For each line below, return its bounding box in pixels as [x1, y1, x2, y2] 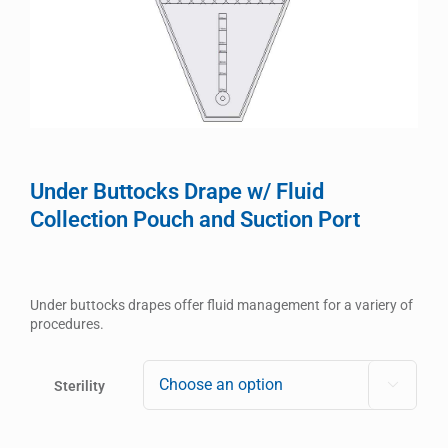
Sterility [54, 377, 105, 394]
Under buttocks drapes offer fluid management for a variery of [30, 296, 413, 313]
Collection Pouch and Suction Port [30, 206, 360, 232]
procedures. [30, 315, 104, 332]
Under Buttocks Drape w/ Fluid [30, 178, 324, 204]
